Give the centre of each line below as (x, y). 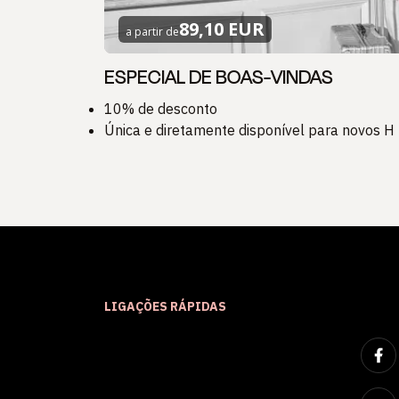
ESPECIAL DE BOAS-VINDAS (219, 78)
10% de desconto (161, 109)
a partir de (152, 32)
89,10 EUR (222, 29)
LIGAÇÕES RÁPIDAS (165, 307)
